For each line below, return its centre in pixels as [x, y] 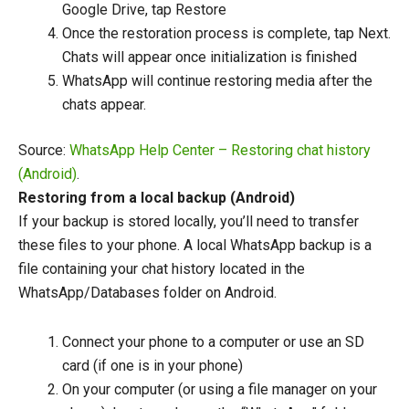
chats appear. [104, 105]
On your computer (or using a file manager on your [220, 390]
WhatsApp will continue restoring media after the [217, 81]
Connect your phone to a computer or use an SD [213, 342]
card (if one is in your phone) [152, 366]
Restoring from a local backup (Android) [157, 198]
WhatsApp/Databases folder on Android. [147, 293]
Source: [44, 151]
